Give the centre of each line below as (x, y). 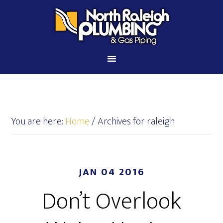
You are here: (38, 121)
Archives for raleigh (135, 121)
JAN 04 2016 (111, 172)
